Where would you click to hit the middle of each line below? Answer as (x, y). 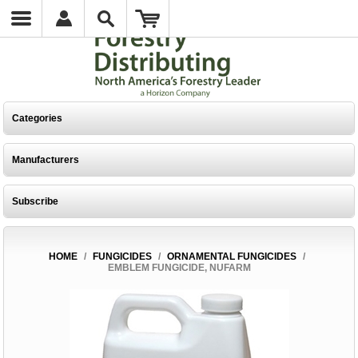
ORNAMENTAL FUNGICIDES (232, 257)
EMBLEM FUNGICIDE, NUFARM (179, 268)
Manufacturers (46, 160)
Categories (38, 118)
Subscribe (36, 201)
